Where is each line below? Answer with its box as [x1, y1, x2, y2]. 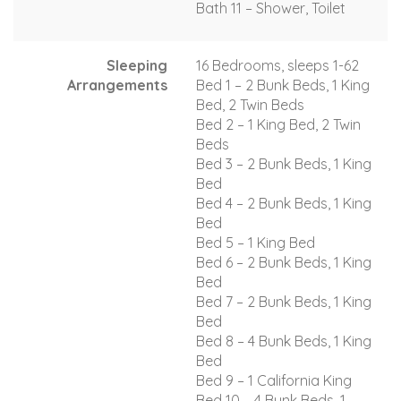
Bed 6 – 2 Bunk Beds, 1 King [196, 252, 371, 271]
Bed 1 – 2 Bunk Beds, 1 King [196, 75, 370, 94]
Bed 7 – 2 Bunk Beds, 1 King [196, 292, 371, 311]
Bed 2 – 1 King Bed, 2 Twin [196, 115, 361, 133]
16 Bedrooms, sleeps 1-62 [196, 55, 359, 74]
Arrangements [67, 75, 167, 94]
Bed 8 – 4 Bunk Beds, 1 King [196, 331, 371, 350]
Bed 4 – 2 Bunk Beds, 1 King [196, 193, 371, 212]
